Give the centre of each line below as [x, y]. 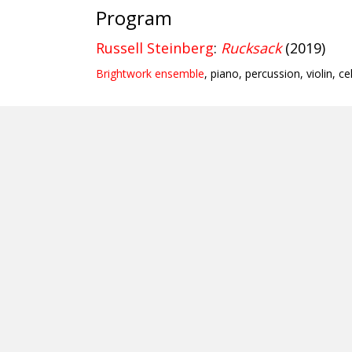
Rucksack [251, 48]
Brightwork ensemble [150, 73]
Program [134, 18]
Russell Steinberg [155, 48]
